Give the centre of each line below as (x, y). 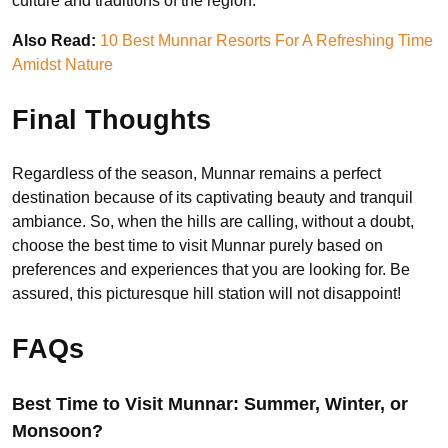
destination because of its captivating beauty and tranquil (212, 198)
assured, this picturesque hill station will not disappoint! (208, 294)
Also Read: (56, 41)
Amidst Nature (62, 65)
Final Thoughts (111, 119)
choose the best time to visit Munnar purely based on (197, 246)
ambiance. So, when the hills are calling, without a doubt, (213, 222)
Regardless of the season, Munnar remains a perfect (196, 174)
